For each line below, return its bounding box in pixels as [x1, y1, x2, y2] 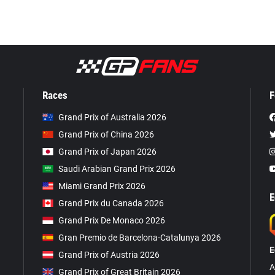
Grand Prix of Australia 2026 [58, 112, 166, 123]
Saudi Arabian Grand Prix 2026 [58, 164, 176, 174]
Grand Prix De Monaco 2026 [58, 215, 165, 226]
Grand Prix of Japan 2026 [58, 147, 157, 157]
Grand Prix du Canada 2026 [58, 198, 164, 209]
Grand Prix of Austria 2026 [58, 250, 160, 260]
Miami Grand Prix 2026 [58, 181, 145, 192]
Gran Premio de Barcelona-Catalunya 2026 [58, 233, 221, 243]
